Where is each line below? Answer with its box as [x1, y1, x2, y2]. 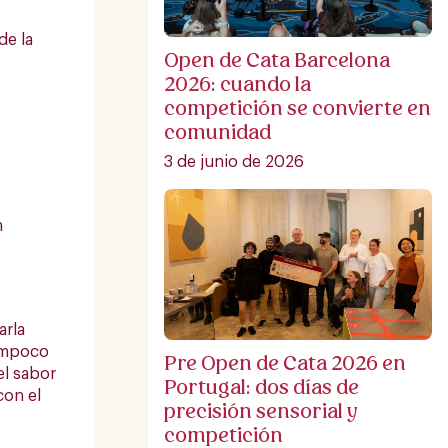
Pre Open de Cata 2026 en [164, 349, 406, 376]
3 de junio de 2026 [164, 154, 304, 171]
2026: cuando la [164, 71, 311, 98]
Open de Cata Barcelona [164, 47, 390, 74]
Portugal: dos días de [164, 373, 359, 400]
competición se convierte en [164, 95, 431, 122]
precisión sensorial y [164, 397, 358, 424]
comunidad [164, 119, 271, 146]
